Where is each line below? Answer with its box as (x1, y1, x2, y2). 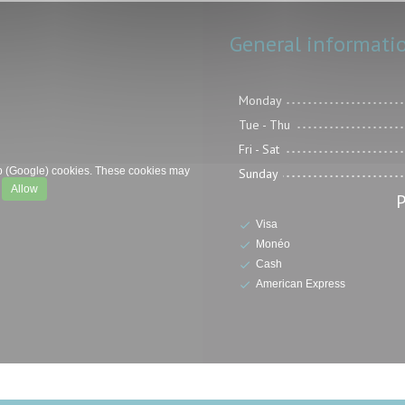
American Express (256, 277, 345, 290)
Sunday (239, 165, 278, 183)
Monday (239, 92, 282, 109)
